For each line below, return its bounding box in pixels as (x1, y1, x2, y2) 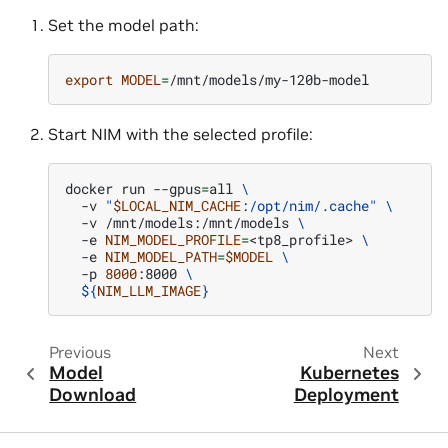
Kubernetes (299, 361, 399, 384)
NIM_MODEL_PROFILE (105, 229, 241, 249)
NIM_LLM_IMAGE (97, 280, 201, 300)
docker (65, 178, 113, 198)
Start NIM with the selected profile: (48, 123, 313, 144)
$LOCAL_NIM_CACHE (113, 195, 241, 215)
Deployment (293, 383, 399, 406)
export (65, 69, 113, 89)
